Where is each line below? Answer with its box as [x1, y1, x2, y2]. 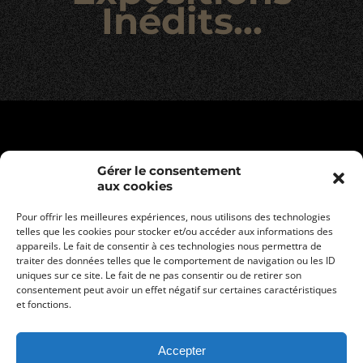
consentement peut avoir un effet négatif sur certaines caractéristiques [16, 283, 337, 297]
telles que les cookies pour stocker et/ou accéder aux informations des [16, 224, 333, 238]
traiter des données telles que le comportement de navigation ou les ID [16, 254, 335, 267]
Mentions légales [135, 295, 228, 311]
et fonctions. [16, 297, 71, 311]
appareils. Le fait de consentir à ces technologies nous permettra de [16, 239, 322, 253]
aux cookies [97, 178, 173, 194]
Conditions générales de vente [99, 334, 264, 350]
